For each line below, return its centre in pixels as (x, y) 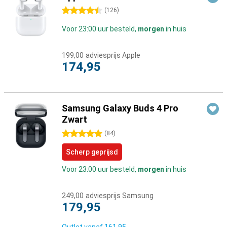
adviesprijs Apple (113, 55)
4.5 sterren (80, 11)
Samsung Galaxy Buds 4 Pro (120, 108)
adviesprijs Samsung (120, 196)
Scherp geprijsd (92, 152)
